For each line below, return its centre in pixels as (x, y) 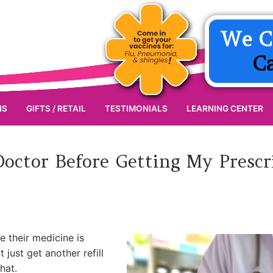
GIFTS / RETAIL (56, 108)
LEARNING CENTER (225, 108)
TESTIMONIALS (136, 108)
